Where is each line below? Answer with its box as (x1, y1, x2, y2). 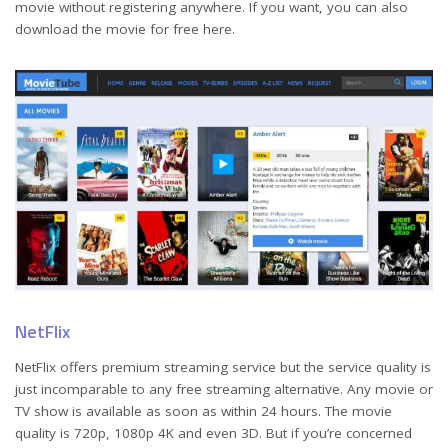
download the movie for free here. (15, 20, 235, 38)
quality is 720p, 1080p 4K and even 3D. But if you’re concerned (15, 423, 412, 442)
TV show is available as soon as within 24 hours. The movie (15, 401, 392, 420)
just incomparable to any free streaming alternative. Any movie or (15, 379, 433, 398)
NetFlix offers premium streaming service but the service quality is (15, 357, 431, 376)
